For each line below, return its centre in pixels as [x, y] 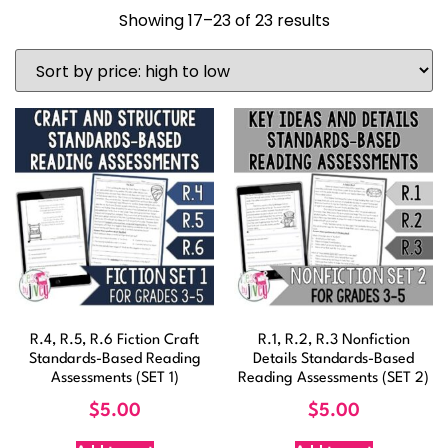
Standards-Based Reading [114, 359]
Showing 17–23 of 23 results [224, 20]
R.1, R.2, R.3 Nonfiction [333, 340]
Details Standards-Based [333, 359]
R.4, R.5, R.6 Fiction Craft [114, 340]
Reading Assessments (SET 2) [333, 378]
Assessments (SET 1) [114, 378]
